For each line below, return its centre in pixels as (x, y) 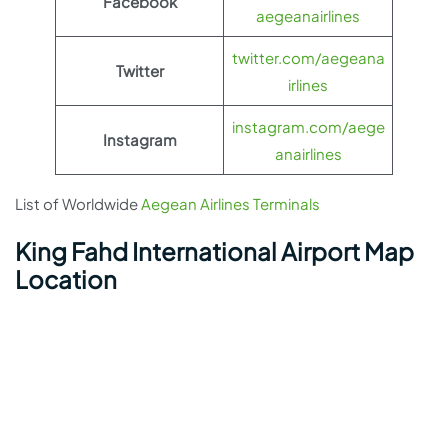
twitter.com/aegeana (308, 58)
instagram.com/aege (308, 127)
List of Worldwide (78, 204)
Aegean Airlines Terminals (230, 204)
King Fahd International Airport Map (214, 251)
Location (66, 279)
